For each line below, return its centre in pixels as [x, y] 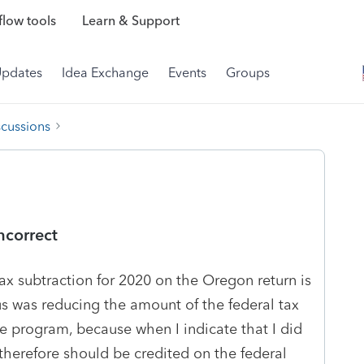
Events [187, 73]
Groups [248, 73]
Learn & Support [130, 21]
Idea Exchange [105, 73]
